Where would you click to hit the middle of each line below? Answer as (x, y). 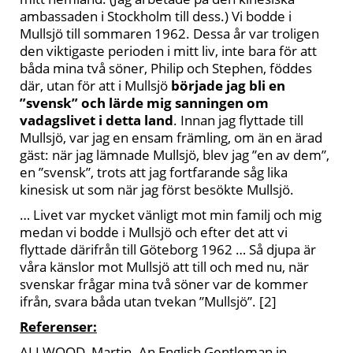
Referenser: (58, 327)
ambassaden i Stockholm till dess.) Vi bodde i (156, 16)
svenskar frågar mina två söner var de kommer (164, 284)
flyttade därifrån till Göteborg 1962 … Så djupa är (168, 249)
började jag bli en (228, 85)
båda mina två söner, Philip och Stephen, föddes (166, 68)
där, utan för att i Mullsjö (95, 85)
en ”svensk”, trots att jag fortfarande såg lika (154, 172)
